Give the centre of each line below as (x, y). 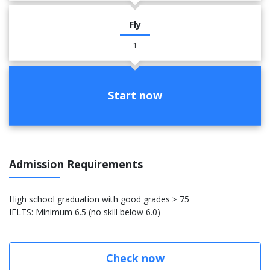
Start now (135, 96)
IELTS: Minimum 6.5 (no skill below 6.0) (85, 212)
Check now (135, 258)
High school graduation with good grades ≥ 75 (99, 199)
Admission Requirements (76, 164)
